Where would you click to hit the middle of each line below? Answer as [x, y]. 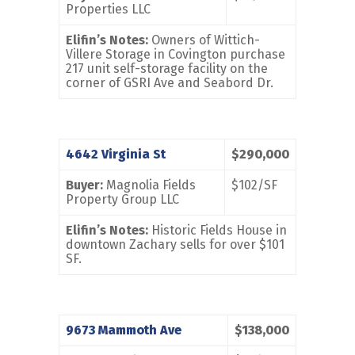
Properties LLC [108, 10]
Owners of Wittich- [204, 40]
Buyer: [84, 185]
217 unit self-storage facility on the [167, 69]
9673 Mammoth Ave [124, 330]
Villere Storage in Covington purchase [176, 55]
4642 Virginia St [116, 155]
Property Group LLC [122, 200]
